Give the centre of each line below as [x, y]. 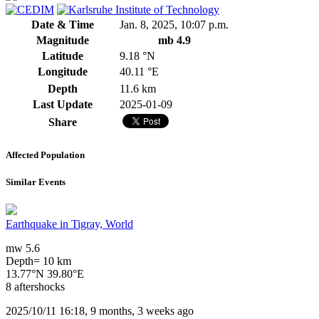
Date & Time [62, 25]
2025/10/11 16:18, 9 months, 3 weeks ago [100, 310]
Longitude [62, 72]
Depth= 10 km [38, 261]
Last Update [62, 105]
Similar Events [36, 182]
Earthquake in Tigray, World [69, 224]
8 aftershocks [35, 286]
